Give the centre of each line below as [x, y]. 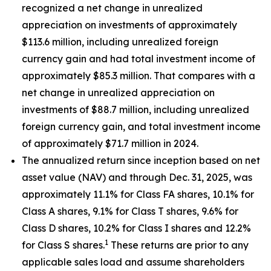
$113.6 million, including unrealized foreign [120, 42]
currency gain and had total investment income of [139, 59]
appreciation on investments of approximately [129, 25]
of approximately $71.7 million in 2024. [110, 143]
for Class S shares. [63, 245]
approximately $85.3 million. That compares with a [139, 76]
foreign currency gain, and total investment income [141, 126]
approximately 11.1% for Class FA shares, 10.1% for [138, 194]
